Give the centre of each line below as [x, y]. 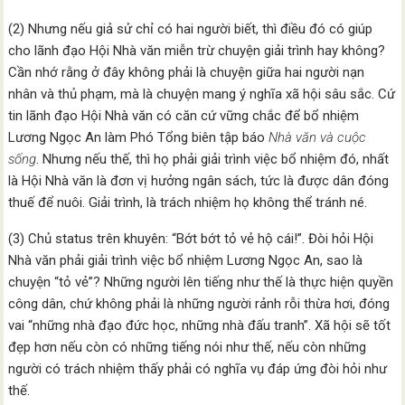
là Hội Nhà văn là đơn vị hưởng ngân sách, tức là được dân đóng [199, 181]
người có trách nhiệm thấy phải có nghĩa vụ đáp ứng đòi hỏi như [198, 369]
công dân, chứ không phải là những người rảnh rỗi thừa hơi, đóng [199, 304]
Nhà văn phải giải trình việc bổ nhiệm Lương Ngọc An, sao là [186, 260]
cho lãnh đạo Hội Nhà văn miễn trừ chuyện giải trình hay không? [197, 51]
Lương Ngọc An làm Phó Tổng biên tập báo [139, 137]
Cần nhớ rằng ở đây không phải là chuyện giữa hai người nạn [187, 72]
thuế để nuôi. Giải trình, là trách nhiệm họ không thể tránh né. [188, 202]
